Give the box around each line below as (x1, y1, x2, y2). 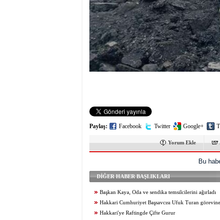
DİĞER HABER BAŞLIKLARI (97, 173, 170, 179)
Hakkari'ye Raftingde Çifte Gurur (100, 210, 175, 216)
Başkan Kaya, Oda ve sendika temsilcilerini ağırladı (100, 190, 216, 195)
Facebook (119, 123, 141, 130)
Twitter (154, 123, 170, 130)
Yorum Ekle (168, 139, 196, 145)
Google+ (183, 123, 204, 130)
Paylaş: (89, 123, 108, 130)
